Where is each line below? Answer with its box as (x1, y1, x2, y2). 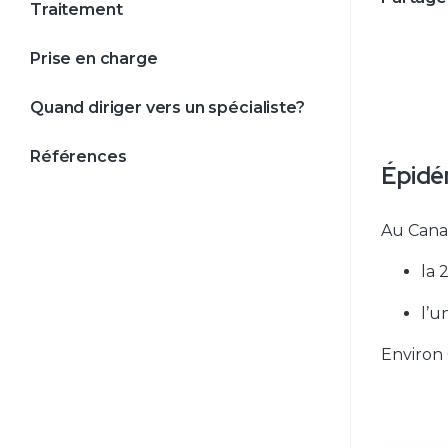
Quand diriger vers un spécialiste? (30, 98, 305, 117)
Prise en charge (30, 49, 158, 68)
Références (30, 147, 127, 166)
